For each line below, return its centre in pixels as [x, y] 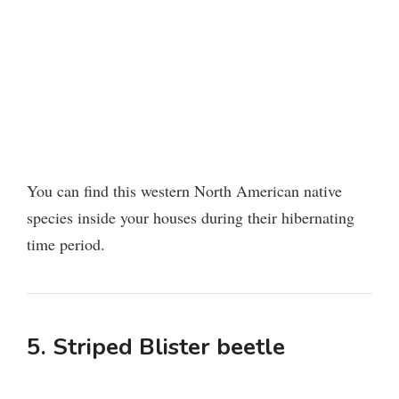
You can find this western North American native [184, 191]
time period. [66, 244]
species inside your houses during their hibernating [191, 218]
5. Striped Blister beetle [156, 347]
